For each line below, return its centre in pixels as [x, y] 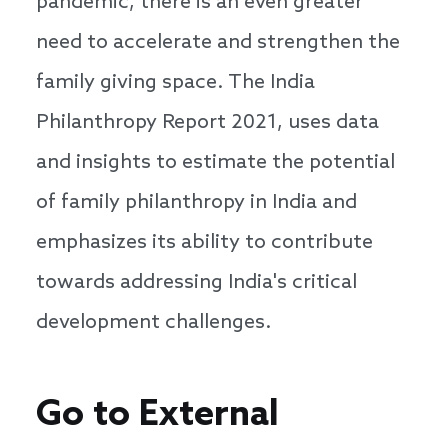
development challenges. [153, 323]
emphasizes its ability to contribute [204, 243]
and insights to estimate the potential [215, 163]
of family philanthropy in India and [196, 203]
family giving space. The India [175, 83]
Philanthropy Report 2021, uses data [207, 123]
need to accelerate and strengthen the [218, 43]
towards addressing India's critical [196, 283]
